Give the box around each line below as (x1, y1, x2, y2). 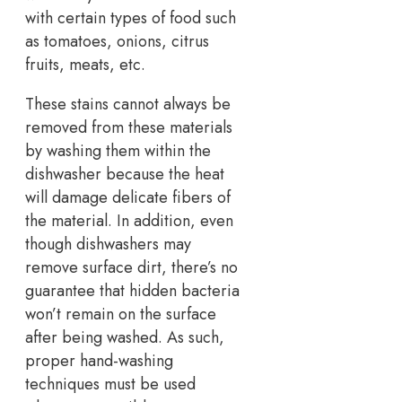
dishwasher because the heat (25, 162, 224, 186)
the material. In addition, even (25, 208, 233, 232)
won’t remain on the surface (25, 301, 216, 326)
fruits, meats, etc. (25, 52, 145, 76)
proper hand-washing (25, 348, 173, 372)
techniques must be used (25, 371, 196, 396)
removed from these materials (25, 115, 232, 139)
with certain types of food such (25, 5, 236, 30)
